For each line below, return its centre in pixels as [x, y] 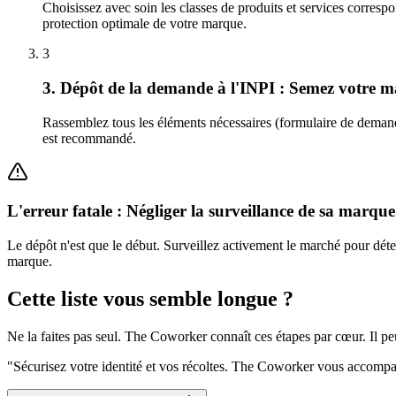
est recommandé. [89, 138]
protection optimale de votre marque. [145, 24]
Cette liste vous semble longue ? [150, 298]
